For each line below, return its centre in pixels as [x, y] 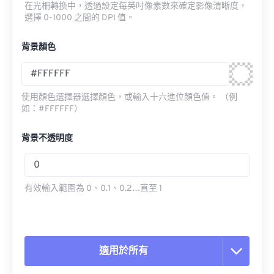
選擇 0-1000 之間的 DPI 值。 [80, 18]
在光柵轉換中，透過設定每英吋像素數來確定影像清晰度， [136, 6]
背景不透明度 [47, 139]
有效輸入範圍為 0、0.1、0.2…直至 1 [93, 189]
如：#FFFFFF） [52, 109]
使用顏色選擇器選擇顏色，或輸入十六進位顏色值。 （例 [129, 98]
